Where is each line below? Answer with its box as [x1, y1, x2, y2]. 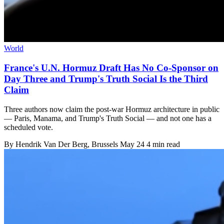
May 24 [120, 139, 144, 148]
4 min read [146, 139, 180, 148]
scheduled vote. [4, 122, 53, 131]
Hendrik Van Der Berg [15, 139, 87, 148]
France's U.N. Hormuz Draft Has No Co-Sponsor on [4, 62, 218, 73]
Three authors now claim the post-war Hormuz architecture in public [4, 104, 219, 113]
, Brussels [87, 139, 120, 148]
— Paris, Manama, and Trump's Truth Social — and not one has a [4, 113, 211, 122]
